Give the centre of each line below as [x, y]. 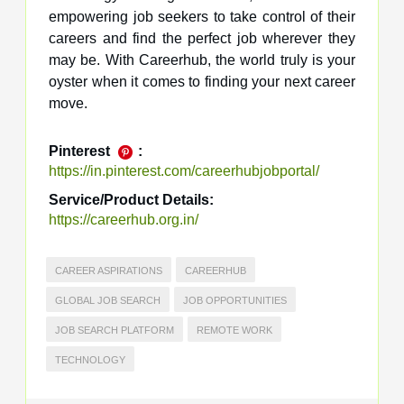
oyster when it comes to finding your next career [202, 81]
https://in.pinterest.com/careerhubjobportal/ [184, 170]
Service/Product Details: [131, 199]
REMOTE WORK [234, 330]
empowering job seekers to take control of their [202, 16]
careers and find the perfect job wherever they [202, 38]
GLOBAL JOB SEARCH [108, 300]
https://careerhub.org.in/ [124, 219]
